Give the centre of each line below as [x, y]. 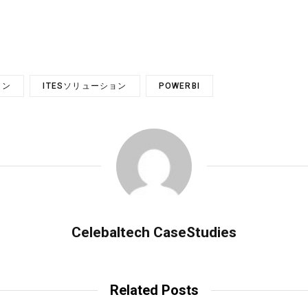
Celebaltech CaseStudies [154, 232]
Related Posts [154, 290]
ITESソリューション [85, 86]
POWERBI [179, 86]
